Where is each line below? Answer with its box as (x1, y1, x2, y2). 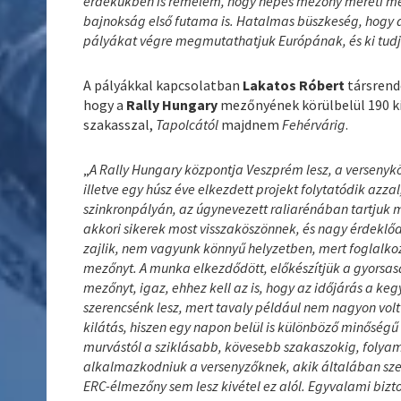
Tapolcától (156, 115, 222, 133)
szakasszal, (83, 115, 157, 133)
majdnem (221, 115, 283, 133)
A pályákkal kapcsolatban (83, 75, 243, 94)
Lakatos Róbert (243, 75, 348, 94)
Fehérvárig (282, 115, 346, 133)
